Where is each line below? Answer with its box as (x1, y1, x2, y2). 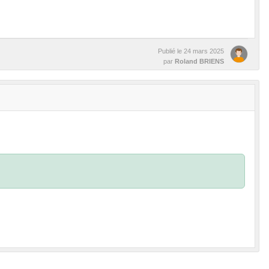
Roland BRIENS (175, 58, 224, 65)
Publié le (158, 47, 184, 55)
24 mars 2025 (184, 47, 224, 55)
